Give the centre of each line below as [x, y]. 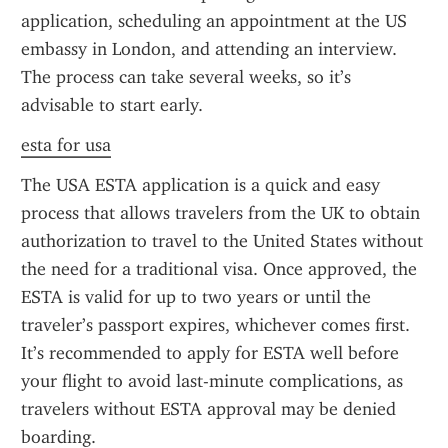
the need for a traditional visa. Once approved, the [219, 269]
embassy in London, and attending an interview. [209, 49]
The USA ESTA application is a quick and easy [200, 185]
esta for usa [66, 145]
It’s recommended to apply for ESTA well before [210, 353]
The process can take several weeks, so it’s [186, 77]
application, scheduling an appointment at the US [214, 21]
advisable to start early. [112, 105]
